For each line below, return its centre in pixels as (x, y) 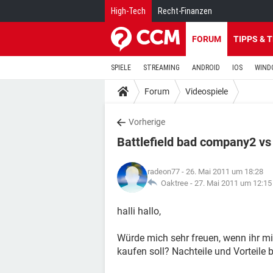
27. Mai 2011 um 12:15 (233, 183)
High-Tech (128, 11)
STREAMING (161, 68)
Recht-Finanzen (185, 11)
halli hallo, (139, 211)
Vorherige (147, 122)
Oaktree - (176, 183)
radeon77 (164, 172)
